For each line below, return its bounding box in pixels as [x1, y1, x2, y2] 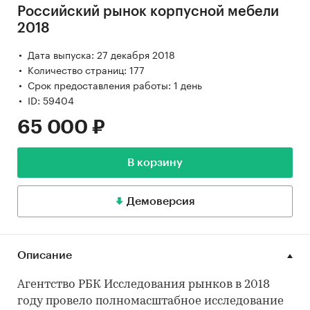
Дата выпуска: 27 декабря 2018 [28, 46, 175, 62]
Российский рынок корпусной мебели [17, 5, 279, 19]
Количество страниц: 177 [28, 62, 145, 77]
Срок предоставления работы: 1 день [28, 77, 202, 93]
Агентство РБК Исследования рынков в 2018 [17, 279, 270, 291]
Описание [17, 250, 72, 262]
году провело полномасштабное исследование [17, 295, 284, 308]
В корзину [127, 157, 183, 169]
